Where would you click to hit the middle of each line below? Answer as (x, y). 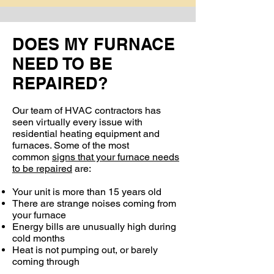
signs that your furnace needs (116, 157)
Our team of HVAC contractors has (87, 110)
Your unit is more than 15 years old (87, 192)
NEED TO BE (62, 64)
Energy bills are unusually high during (94, 227)
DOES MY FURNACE (94, 44)
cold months (39, 238)
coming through (46, 261)
